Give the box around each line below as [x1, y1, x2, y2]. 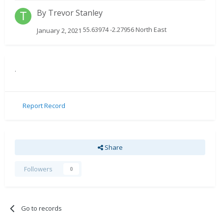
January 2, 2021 [37, 26, 82, 35]
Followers [24, 164, 53, 173]
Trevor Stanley [48, 7, 103, 19]
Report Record [23, 101, 65, 110]
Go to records [21, 203, 62, 213]
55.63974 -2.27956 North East [82, 25, 166, 34]
